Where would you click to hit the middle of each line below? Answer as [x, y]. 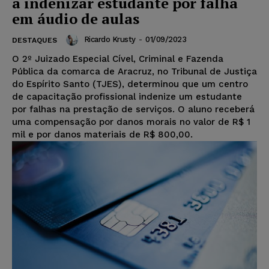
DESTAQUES [35, 40]
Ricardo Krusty [110, 40]
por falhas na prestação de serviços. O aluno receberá [133, 109]
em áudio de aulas [76, 18]
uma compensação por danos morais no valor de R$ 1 [131, 122]
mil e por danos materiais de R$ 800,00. [102, 134]
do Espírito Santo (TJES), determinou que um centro [130, 84]
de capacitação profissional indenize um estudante [127, 96]
